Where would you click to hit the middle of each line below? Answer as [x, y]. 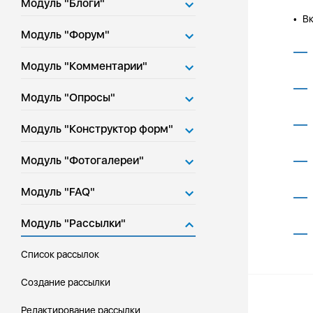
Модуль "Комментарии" [84, 66]
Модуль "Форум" [65, 35]
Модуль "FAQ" [58, 192]
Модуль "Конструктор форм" [97, 129]
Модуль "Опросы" [68, 97]
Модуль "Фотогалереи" [82, 160]
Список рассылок [60, 254]
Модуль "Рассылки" [73, 223]
